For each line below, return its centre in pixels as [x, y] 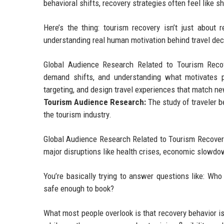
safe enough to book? [79, 189]
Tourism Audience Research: [95, 102]
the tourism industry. [77, 115]
